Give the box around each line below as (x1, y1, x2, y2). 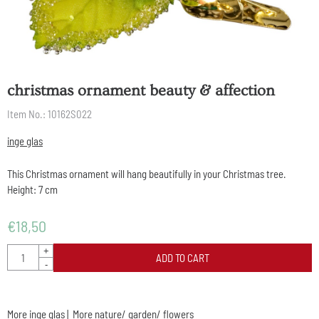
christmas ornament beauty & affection (7, 81, 275, 100)
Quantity (6, 245, 41, 258)
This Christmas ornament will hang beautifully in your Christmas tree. (7, 167, 286, 180)
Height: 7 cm (7, 182, 58, 196)
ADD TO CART (156, 251, 209, 264)
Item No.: (7, 107, 46, 120)
